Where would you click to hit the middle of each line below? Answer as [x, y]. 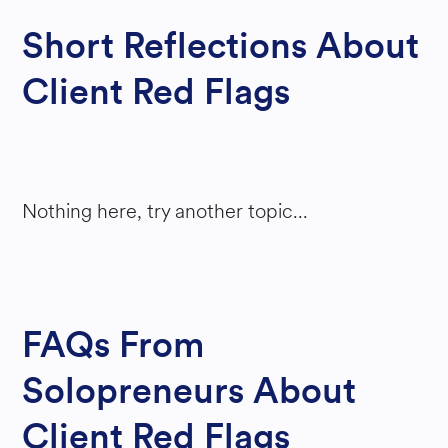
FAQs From [113, 346]
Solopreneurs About [189, 392]
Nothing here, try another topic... [165, 211]
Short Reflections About [221, 47]
